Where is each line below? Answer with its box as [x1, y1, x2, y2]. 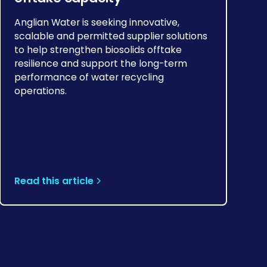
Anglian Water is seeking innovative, [14, 15, 180, 30]
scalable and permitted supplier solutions [14, 29, 208, 44]
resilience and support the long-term [14, 57, 188, 71]
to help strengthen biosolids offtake [14, 43, 182, 57]
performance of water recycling [14, 70, 164, 85]
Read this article [14, 174, 94, 188]
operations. [14, 84, 67, 98]
